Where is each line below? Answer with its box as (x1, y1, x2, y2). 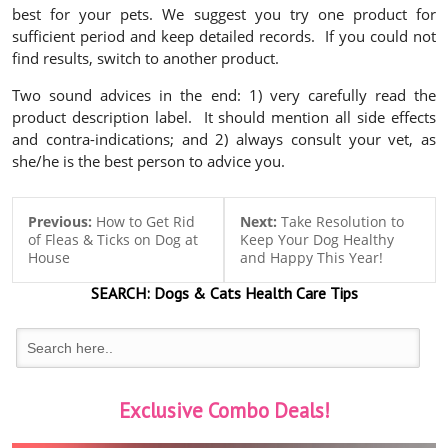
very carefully (269, 85, 367, 106)
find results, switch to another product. (12, 48, 279, 69)
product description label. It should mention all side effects (12, 107, 436, 128)
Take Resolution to (280, 212, 404, 232)
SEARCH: (90, 283, 150, 304)
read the (366, 85, 437, 106)
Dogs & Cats (149, 283, 241, 304)
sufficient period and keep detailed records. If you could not (12, 26, 436, 47)
